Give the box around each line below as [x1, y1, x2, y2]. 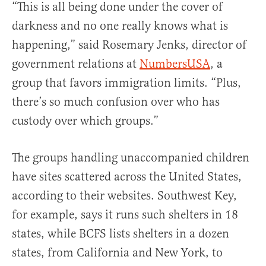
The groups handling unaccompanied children [12, 150, 249, 165]
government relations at [12, 56, 140, 71]
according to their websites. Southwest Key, [12, 188, 237, 203]
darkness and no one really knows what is [12, 18, 228, 33]
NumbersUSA [140, 56, 210, 71]
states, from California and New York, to [12, 245, 223, 260]
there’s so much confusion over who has [12, 94, 220, 109]
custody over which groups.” [12, 113, 159, 128]
